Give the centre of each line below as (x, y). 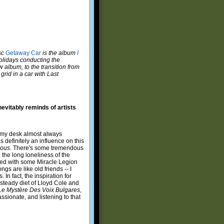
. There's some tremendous (47, 148)
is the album (60, 53)
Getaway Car (23, 53)
